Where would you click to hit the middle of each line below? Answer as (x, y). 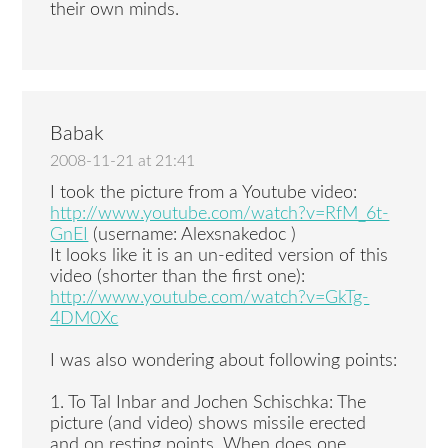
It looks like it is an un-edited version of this (219, 256)
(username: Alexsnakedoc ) (192, 235)
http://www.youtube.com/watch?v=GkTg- (210, 298)
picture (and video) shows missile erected (208, 424)
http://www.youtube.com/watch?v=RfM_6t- (220, 214)
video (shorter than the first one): (178, 277)
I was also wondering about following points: (224, 361)
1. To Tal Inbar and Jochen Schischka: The (208, 403)
